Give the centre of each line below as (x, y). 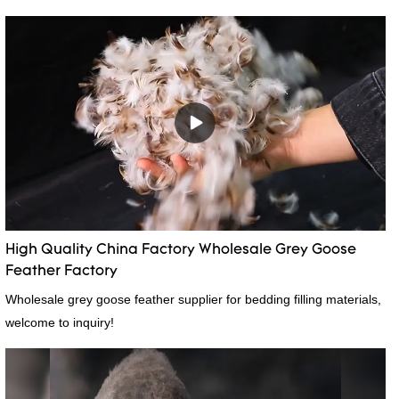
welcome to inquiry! (59, 322)
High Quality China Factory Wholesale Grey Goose (180, 250)
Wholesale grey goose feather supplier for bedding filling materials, (193, 299)
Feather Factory (61, 271)
